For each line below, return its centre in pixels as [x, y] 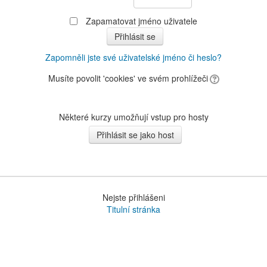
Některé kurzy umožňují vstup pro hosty [133, 117]
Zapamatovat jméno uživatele [141, 21]
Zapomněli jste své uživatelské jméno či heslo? [133, 57]
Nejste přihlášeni [133, 197]
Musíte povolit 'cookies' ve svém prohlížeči [128, 78]
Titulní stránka [133, 209]
